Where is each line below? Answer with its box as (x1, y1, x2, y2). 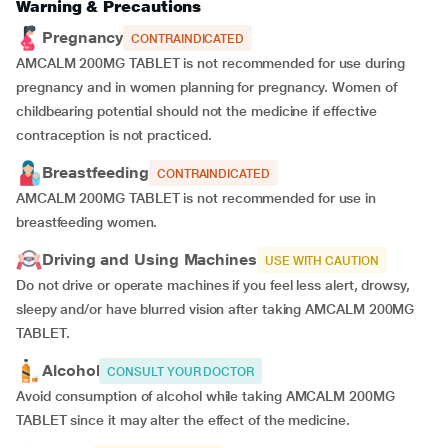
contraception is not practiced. (16, 127, 220, 143)
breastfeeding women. (16, 214, 166, 230)
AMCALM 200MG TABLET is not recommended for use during (16, 55, 405, 71)
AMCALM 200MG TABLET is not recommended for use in (16, 190, 377, 206)
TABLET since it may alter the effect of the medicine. (16, 412, 350, 428)
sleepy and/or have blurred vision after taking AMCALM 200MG (16, 301, 415, 317)
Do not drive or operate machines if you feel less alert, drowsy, (16, 277, 410, 293)
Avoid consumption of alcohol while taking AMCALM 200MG (16, 388, 395, 404)
